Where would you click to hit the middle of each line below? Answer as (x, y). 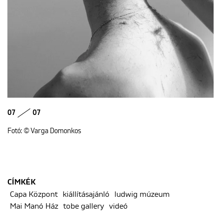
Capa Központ (34, 194)
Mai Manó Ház (34, 206)
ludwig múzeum (142, 194)
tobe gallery (84, 206)
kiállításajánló (86, 194)
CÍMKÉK (21, 182)
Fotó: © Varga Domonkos (44, 131)
